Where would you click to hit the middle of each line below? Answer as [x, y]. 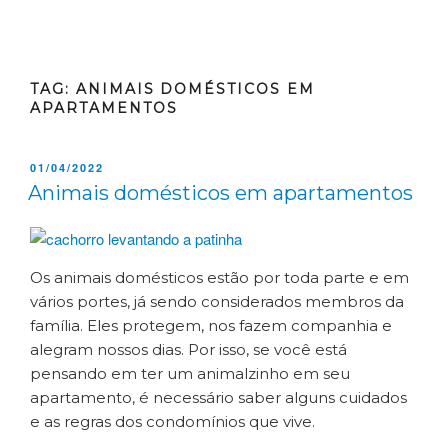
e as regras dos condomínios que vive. [172, 422]
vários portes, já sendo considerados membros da [217, 302]
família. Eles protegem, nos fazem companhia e [211, 326]
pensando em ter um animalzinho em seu [190, 374]
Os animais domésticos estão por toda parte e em [219, 278]
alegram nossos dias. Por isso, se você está [188, 350]
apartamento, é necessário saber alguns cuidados [218, 398]
